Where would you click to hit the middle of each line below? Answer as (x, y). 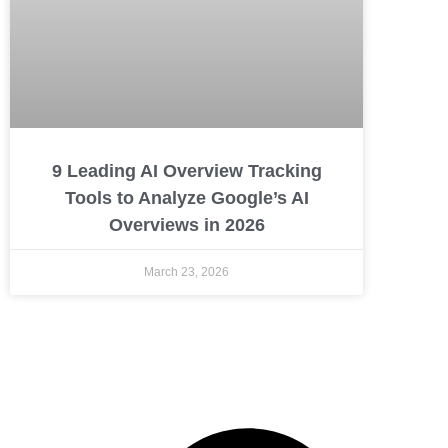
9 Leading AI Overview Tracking (186, 170)
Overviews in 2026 (186, 224)
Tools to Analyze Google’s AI (186, 197)
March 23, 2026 (187, 271)
